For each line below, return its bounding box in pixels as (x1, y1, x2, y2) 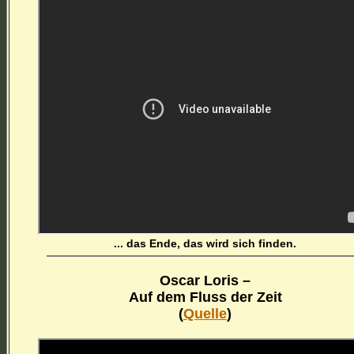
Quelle (183, 306, 227, 322)
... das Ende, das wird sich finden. (114, 236, 296, 250)
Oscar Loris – (160, 273, 250, 289)
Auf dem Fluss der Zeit (128, 289, 282, 306)
